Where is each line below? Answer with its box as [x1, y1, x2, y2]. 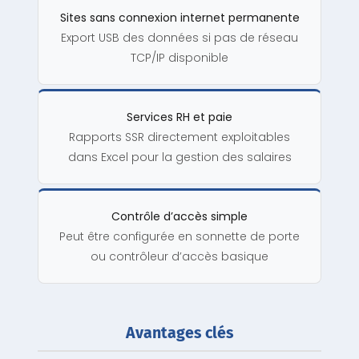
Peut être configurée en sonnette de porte [59, 228, 300, 245]
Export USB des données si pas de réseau [61, 30, 298, 46]
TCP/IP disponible [131, 50, 228, 67]
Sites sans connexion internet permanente [59, 10, 300, 26]
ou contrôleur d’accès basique [91, 248, 268, 265]
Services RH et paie [127, 109, 232, 126]
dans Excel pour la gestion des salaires [67, 149, 292, 166]
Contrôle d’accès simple [111, 208, 248, 225]
